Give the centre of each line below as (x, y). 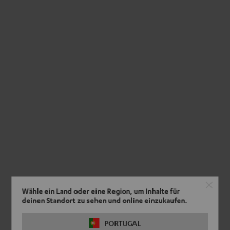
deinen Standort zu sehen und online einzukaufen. (104, 200)
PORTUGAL (123, 223)
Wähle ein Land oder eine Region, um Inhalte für (101, 191)
